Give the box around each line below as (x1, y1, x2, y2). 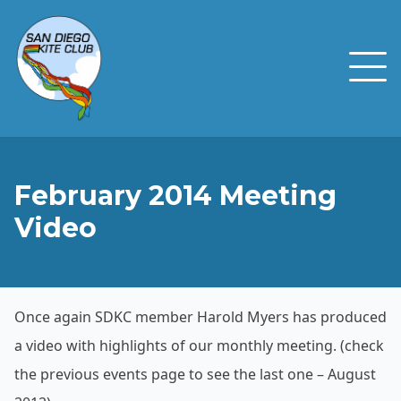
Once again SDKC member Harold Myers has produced (14, 306, 387, 327)
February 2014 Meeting (14, 178, 337, 212)
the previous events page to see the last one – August (14, 363, 376, 384)
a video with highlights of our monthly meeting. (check (14, 335, 384, 355)
